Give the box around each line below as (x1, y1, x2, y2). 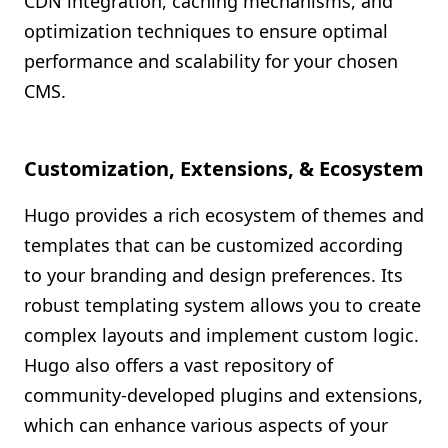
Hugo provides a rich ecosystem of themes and (24, 203, 424, 227)
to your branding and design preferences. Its (24, 263, 403, 287)
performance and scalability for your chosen (24, 49, 398, 73)
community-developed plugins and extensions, (24, 383, 423, 407)
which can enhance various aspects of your (24, 413, 388, 437)
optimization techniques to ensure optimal (24, 19, 388, 43)
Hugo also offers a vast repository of (24, 353, 333, 377)
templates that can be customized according (24, 233, 403, 257)
